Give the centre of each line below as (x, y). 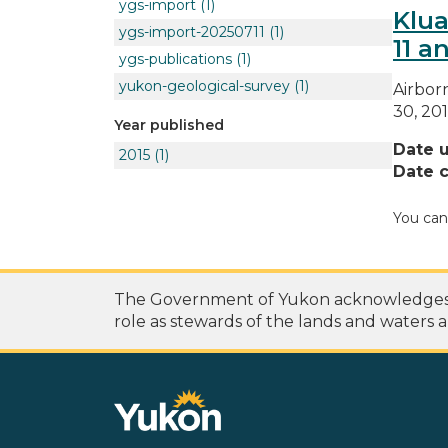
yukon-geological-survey (204, 85)
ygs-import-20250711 (192, 31)
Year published (169, 124)
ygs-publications (175, 58)
